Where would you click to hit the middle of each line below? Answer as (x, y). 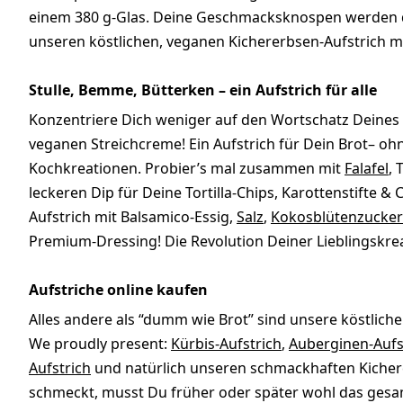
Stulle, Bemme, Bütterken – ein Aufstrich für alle (203, 90)
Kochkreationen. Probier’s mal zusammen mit (187, 169)
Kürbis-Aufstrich (226, 344)
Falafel (367, 169)
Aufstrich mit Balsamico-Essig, (133, 217)
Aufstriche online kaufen (118, 290)
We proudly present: (100, 344)
